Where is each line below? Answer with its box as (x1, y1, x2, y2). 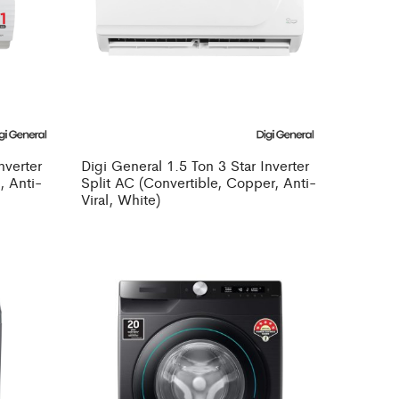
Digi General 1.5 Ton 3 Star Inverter (81, 155, 309, 176)
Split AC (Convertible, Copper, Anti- (81, 172, 316, 193)
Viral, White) (81, 189, 160, 210)
